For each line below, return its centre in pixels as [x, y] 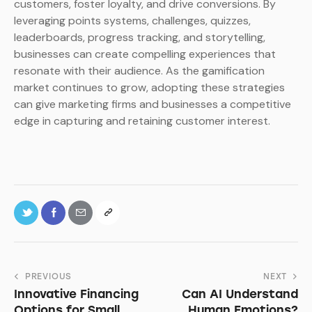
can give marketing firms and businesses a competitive [153, 104]
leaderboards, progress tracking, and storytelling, [140, 38]
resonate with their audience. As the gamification [139, 71]
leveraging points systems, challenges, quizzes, [132, 21]
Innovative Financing [76, 294]
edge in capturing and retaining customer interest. [142, 121]
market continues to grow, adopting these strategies [149, 88]
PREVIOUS [48, 277]
